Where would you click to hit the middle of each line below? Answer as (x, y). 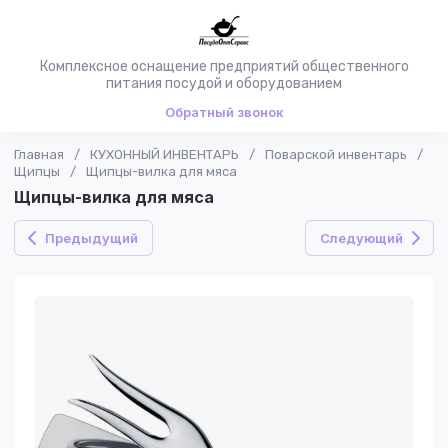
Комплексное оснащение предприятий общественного (224, 66)
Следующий (361, 238)
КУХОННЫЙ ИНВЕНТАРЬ (164, 154)
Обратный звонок (224, 112)
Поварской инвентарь (336, 154)
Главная (39, 154)
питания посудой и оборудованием (224, 83)
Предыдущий (91, 238)
